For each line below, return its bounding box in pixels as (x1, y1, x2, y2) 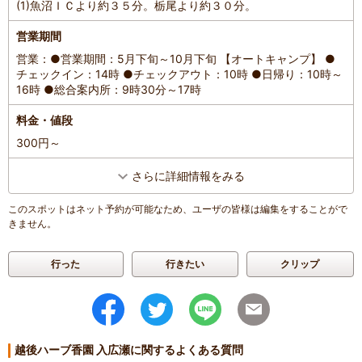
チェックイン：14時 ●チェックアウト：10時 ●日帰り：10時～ (16, 67, 343, 82)
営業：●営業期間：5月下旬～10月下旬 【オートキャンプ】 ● (16, 52, 335, 66)
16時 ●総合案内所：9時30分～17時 (16, 82, 201, 97)
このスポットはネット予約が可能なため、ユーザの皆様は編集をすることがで (8, 203, 347, 216)
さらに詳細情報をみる (131, 169, 245, 183)
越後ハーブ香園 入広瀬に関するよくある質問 (15, 343, 243, 357)
